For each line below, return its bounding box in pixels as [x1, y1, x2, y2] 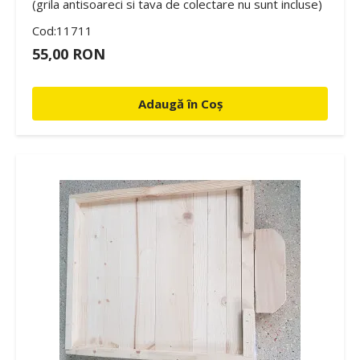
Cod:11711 [32, 22, 92, 39]
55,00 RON [32, 43, 105, 63]
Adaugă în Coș [137, 95, 223, 112]
